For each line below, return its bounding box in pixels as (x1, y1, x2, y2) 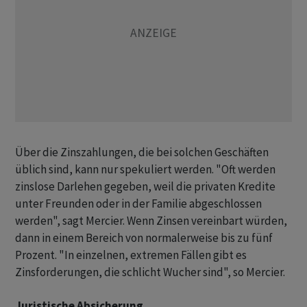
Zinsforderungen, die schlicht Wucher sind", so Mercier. (15, 265, 285, 280)
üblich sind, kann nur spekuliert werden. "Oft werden (15, 162, 275, 177)
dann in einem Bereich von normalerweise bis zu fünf (15, 230, 273, 246)
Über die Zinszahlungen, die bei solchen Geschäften (15, 145, 269, 160)
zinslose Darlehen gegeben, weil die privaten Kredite (15, 179, 275, 195)
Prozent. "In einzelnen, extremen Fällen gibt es (15, 247, 247, 263)
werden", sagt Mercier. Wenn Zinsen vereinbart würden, (15, 213, 287, 229)
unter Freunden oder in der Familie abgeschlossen (15, 196, 262, 212)
